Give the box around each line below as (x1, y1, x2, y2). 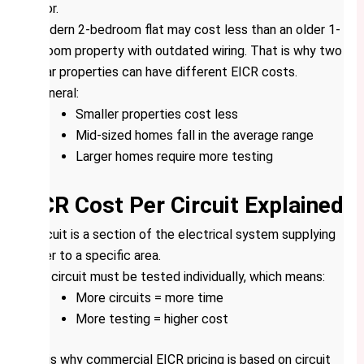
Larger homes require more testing (75, 149, 273, 165)
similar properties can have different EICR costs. (19, 64, 297, 80)
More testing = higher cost (75, 311, 228, 327)
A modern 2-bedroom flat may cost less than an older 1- (19, 22, 340, 38)
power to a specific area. (19, 248, 161, 264)
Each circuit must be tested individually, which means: (19, 269, 325, 285)
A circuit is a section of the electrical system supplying (19, 227, 336, 243)
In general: (19, 85, 79, 102)
